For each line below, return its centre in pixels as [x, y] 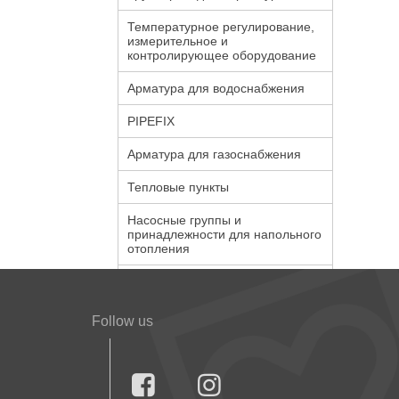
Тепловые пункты [178, 187]
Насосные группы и [184, 220]
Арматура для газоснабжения [214, 154]
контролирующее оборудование [222, 55]
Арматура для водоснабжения [216, 88]
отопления [159, 248]
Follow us [122, 321]
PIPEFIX [151, 121]
